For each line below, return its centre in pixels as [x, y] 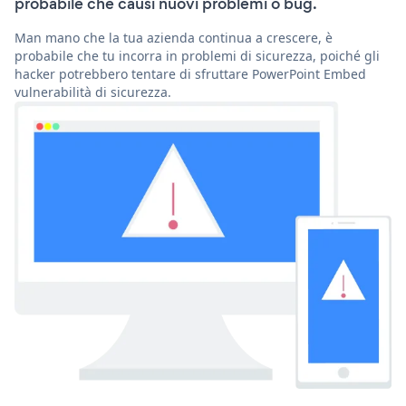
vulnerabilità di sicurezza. [93, 92]
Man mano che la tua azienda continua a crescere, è [174, 38]
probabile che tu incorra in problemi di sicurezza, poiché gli [197, 56]
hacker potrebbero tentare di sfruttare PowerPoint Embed [190, 74]
